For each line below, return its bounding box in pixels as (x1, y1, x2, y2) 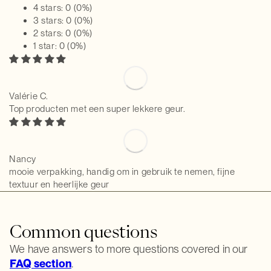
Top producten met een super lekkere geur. (9, 103, 186, 114)
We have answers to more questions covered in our (10, 243, 248, 255)
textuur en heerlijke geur (9, 179, 110, 190)
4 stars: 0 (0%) (33, 2, 93, 13)
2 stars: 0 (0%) (33, 28, 93, 39)
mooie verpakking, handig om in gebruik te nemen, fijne (9, 166, 235, 177)
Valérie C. (9, 91, 48, 102)
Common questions (10, 223, 157, 240)
